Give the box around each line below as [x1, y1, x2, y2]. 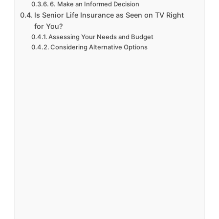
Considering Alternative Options [50, 43, 148, 51]
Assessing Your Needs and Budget [48, 33, 154, 41]
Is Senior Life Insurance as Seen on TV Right [34, 11, 184, 20]
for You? [34, 22, 63, 31]
